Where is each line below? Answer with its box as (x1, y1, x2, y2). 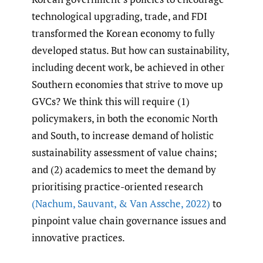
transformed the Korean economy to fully (32, 26, 215, 40)
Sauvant (75, 196, 114, 210)
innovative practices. (32, 230, 125, 244)
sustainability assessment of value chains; (32, 145, 217, 159)
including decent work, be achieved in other (32, 60, 225, 74)
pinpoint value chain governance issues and (32, 213, 226, 227)
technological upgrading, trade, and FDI (32, 9, 207, 23)
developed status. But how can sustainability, (32, 43, 229, 57)
